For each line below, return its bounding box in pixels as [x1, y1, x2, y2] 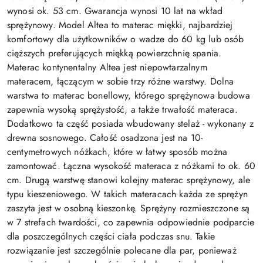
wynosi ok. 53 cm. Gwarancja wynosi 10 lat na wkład [7, 4, 223, 18]
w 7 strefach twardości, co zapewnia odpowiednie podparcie [7, 215, 255, 230]
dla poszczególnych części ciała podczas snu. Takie [7, 230, 215, 244]
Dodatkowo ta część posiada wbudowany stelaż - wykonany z [7, 117, 254, 131]
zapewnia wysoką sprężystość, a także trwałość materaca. [7, 103, 238, 117]
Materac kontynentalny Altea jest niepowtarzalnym [7, 60, 207, 75]
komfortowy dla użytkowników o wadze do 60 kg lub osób [7, 32, 244, 46]
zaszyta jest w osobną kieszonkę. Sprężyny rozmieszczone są [7, 201, 250, 215]
